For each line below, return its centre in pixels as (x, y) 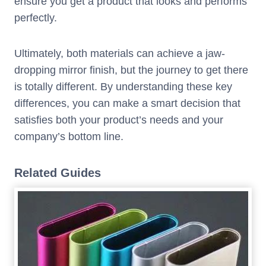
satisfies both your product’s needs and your (119, 120)
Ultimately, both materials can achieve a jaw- (120, 54)
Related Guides (58, 173)
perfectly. (36, 18)
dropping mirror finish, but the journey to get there (131, 70)
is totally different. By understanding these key (123, 87)
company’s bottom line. (69, 137)
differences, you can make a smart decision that (127, 104)
